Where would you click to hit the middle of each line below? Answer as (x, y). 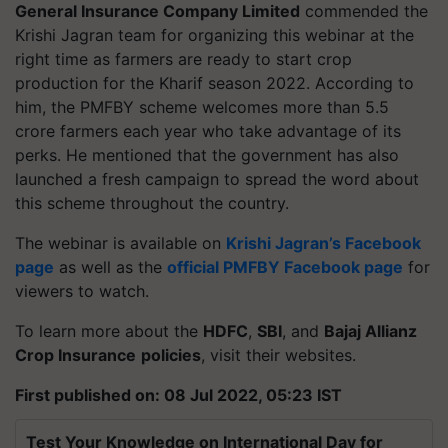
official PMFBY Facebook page (285, 267)
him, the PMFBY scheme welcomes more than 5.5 (202, 107)
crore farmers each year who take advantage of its (208, 131)
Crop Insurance (75, 355)
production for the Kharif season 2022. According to (214, 83)
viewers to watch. (82, 291)
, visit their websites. (278, 355)
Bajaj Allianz (370, 331)
